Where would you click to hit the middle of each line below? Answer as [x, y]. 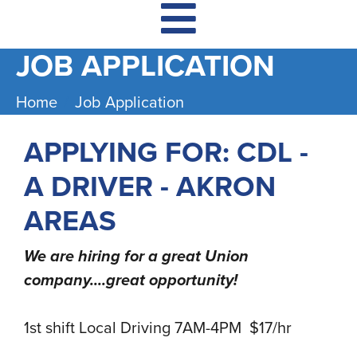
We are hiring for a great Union [136, 256]
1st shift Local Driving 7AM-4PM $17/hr [158, 328]
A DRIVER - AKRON [150, 186]
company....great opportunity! [131, 280]
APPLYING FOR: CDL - [166, 152]
